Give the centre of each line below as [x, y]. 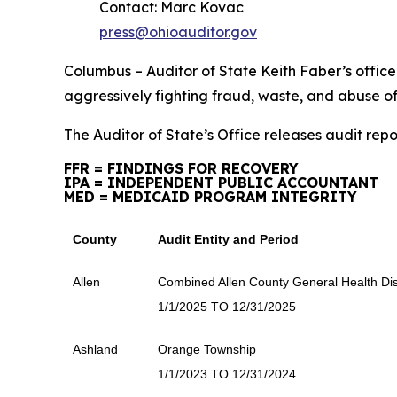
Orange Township [207, 349]
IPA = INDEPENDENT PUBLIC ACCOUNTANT [221, 183]
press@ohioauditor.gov [178, 32]
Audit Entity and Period [228, 239]
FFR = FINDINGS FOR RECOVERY [181, 168]
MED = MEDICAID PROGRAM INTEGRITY [210, 197]
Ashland [95, 349]
